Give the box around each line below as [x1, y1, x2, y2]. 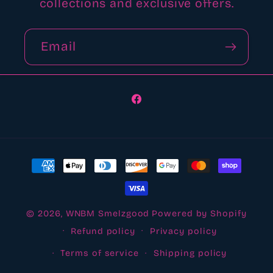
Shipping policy [153, 248, 227, 259]
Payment [27, 152, 80, 166]
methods [27, 171, 80, 185]
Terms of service [60, 248, 139, 259]
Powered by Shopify [152, 208, 247, 219]
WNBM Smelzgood [65, 208, 150, 219]
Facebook [130, 99, 184, 113]
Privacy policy [149, 225, 217, 236]
